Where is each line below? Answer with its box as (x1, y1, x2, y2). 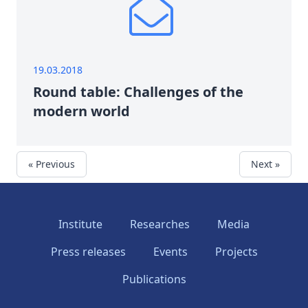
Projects (214, 244, 258, 259)
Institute (58, 217, 102, 232)
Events (153, 244, 188, 259)
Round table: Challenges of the (33, 82, 243, 101)
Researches (130, 217, 190, 232)
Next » (251, 157, 280, 170)
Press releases (50, 244, 126, 259)
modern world (33, 102, 130, 120)
